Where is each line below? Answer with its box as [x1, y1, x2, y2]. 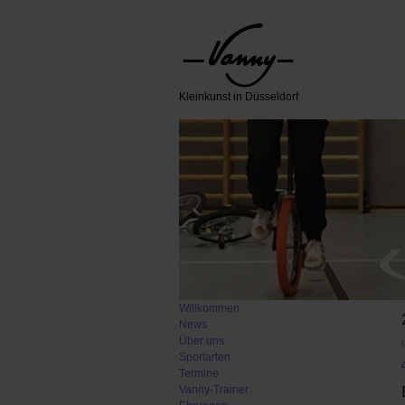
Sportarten [179, 351, 231, 363]
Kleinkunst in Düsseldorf [179, 90, 298, 103]
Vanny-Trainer [179, 383, 249, 396]
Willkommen [179, 302, 240, 315]
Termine [179, 367, 219, 380]
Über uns [179, 334, 224, 347]
